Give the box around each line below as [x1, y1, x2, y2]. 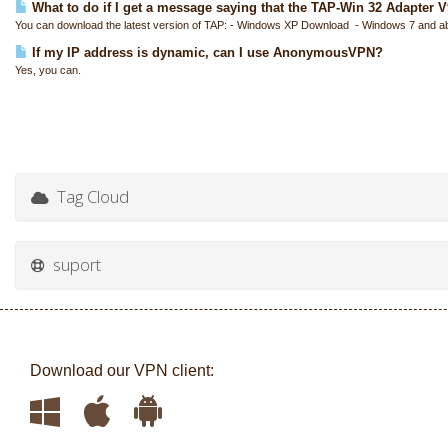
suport [45, 253, 101, 276]
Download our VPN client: [30, 362, 214, 379]
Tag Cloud [49, 185, 129, 208]
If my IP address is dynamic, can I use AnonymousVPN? [28, 45, 383, 60]
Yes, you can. [15, 64, 81, 76]
